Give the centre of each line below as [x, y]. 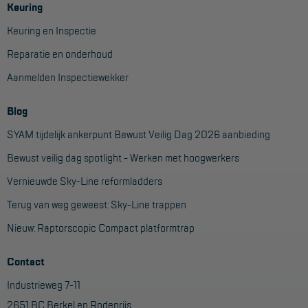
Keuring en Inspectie [52, 31]
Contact [26, 262]
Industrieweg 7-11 [44, 285]
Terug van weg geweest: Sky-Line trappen [97, 205]
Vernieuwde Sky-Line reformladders [85, 181]
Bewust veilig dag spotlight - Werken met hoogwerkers [123, 158]
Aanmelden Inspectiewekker [68, 77]
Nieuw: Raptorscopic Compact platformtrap [101, 228]
